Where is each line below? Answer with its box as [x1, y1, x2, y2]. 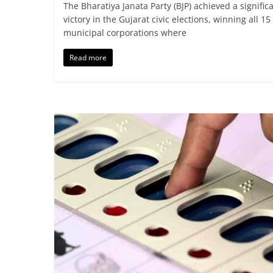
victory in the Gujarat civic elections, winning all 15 [63, 13, 271, 26]
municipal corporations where [63, 27, 186, 39]
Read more [69, 52, 107, 63]
